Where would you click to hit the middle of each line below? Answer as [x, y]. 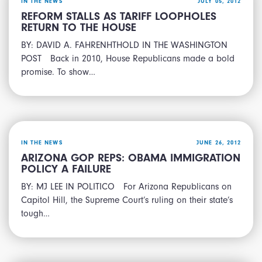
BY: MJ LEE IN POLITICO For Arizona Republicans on [126, 186]
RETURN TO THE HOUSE [79, 28]
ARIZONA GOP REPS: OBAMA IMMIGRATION [131, 158]
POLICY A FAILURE [66, 169]
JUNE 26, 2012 [219, 143]
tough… [35, 213]
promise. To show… [58, 72]
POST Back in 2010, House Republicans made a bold [128, 58]
